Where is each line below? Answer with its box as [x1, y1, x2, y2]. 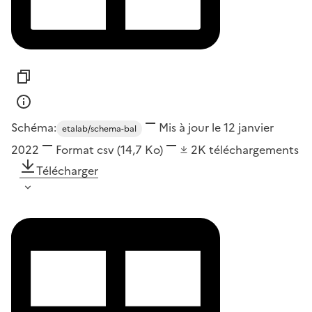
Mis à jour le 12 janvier [159, 119, 274, 136]
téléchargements [209, 141, 299, 159]
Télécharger [36, 162, 98, 180]
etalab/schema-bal [62, 123, 136, 136]
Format [56, 141, 94, 159]
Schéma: [11, 119, 56, 136]
